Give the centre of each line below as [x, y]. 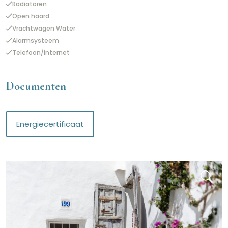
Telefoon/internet [41, 53]
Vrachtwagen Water [44, 28]
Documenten [36, 86]
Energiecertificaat [50, 124]
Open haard [31, 16]
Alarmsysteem [36, 41]
